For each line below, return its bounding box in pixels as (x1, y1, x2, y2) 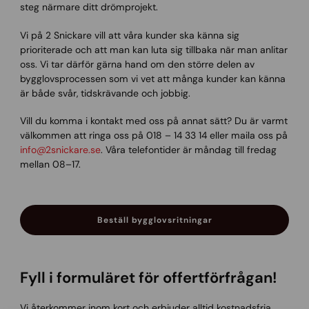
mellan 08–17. (19, 157, 81, 170)
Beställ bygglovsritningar (97, 215, 212, 226)
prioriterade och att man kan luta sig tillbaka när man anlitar (19, 43, 288, 56)
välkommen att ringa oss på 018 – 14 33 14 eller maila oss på (19, 128, 288, 141)
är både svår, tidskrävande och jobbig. (19, 86, 190, 99)
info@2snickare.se (19, 143, 101, 156)
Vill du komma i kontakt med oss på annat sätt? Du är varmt (19, 114, 288, 127)
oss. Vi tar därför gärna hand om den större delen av (19, 57, 255, 70)
